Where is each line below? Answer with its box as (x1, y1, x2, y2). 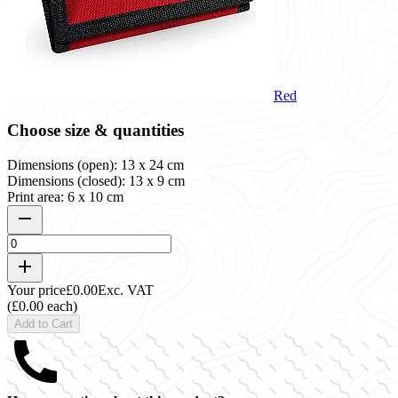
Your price (7, 282, 66, 298)
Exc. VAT (98, 282, 154, 298)
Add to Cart (14, 316, 73, 330)
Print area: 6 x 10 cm (7, 188, 123, 204)
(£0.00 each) (7, 298, 77, 314)
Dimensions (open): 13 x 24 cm (7, 156, 184, 172)
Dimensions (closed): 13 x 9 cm (7, 172, 185, 188)
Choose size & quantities (7, 120, 184, 139)
